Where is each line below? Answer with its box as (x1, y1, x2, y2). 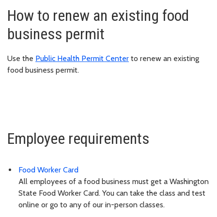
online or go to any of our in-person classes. (18, 200, 165, 210)
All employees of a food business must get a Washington (18, 177, 209, 186)
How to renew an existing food (7, 6, 189, 25)
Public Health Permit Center (35, 53, 129, 63)
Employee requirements (7, 129, 149, 148)
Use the (7, 53, 35, 63)
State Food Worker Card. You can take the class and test (18, 188, 205, 198)
